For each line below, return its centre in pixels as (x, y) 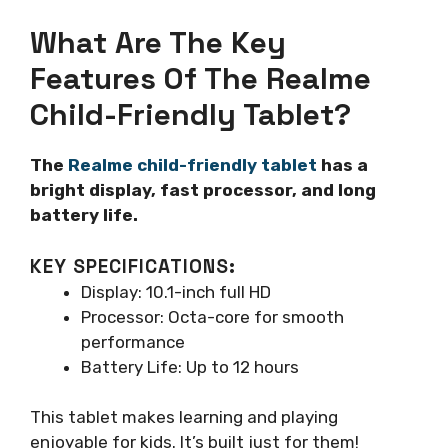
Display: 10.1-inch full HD (176, 291)
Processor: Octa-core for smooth (212, 316)
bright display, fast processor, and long (203, 190)
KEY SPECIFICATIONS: (133, 266)
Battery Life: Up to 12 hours (190, 366)
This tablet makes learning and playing (184, 417)
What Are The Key (158, 43)
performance (133, 341)
